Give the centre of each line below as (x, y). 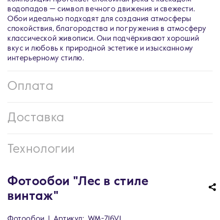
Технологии (41, 150)
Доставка (36, 118)
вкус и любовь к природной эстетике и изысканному (100, 48)
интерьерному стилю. (46, 58)
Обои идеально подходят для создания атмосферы (100, 19)
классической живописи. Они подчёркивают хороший (103, 39)
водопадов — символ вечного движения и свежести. (101, 9)
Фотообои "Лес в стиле (78, 182)
